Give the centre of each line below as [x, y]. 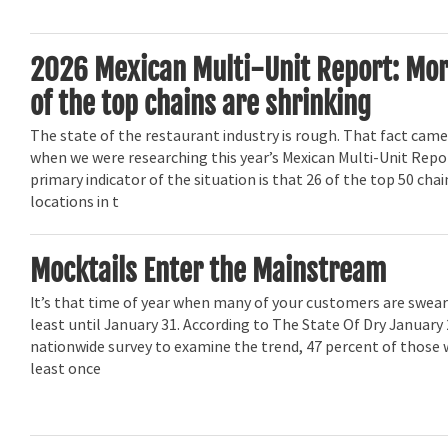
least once [66, 369]
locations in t [75, 202]
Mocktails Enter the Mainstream [209, 270]
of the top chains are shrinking [201, 103]
